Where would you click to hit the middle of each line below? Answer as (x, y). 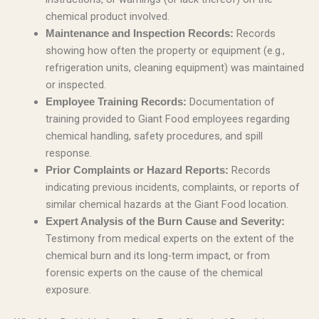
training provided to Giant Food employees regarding (167, 119)
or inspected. (75, 85)
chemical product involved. (107, 16)
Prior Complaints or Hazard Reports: (137, 170)
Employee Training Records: (116, 102)
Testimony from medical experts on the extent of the (169, 239)
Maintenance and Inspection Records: (139, 33)
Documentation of (230, 102)
